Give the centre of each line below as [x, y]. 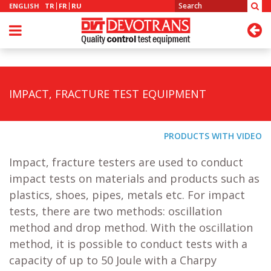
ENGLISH [24, 6]
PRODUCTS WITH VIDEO [213, 136]
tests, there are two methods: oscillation [116, 211]
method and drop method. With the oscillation [131, 227]
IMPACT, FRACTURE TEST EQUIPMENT [108, 94]
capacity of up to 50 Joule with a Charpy [113, 260]
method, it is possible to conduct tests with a [128, 244]
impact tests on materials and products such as [134, 178]
